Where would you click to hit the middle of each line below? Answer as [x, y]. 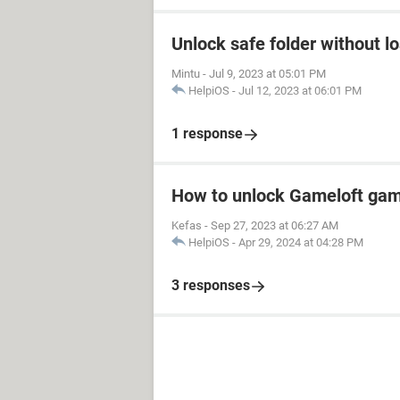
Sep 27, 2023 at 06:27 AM [275, 225]
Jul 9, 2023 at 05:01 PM [267, 74]
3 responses [211, 285]
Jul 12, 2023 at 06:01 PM [300, 91]
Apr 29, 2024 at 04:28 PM [301, 242]
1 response [207, 133]
